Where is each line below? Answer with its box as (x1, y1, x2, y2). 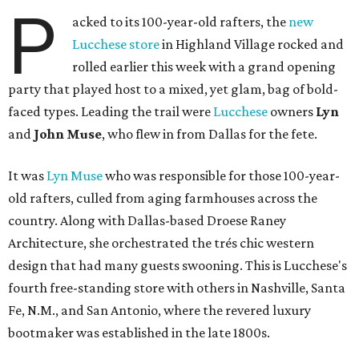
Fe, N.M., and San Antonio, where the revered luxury (8, 302, 311, 319)
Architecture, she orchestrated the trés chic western (8, 235, 314, 252)
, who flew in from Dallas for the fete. (102, 126, 317, 143)
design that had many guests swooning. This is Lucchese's (8, 257, 347, 274)
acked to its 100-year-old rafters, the (72, 14, 289, 30)
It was (8, 167, 46, 184)
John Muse (34, 126, 102, 143)
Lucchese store (72, 36, 160, 53)
